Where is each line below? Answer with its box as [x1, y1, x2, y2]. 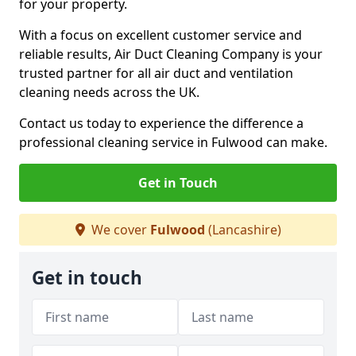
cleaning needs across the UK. [19, 83, 203, 101]
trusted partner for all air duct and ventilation [19, 64, 293, 82]
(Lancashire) [204, 221, 281, 238]
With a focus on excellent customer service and [19, 26, 302, 44]
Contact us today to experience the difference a [19, 114, 304, 132]
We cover [87, 221, 150, 238]
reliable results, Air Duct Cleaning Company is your [19, 45, 323, 63]
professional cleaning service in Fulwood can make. [19, 133, 327, 151]
